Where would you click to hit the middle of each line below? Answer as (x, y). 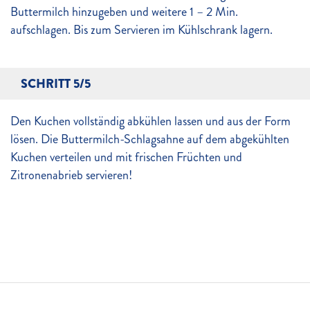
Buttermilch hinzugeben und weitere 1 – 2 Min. (124, 12)
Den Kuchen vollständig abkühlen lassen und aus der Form (151, 121)
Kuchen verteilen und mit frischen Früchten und (126, 157)
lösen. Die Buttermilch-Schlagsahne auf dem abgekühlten (150, 139)
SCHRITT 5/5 (56, 84)
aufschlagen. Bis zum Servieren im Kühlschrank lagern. (142, 30)
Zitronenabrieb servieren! (71, 175)
